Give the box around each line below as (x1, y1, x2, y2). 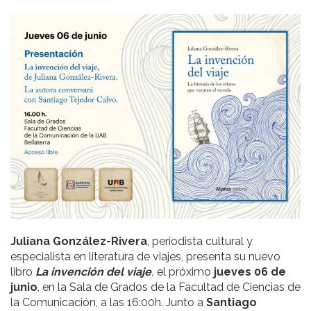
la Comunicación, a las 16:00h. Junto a (10, 295, 206, 309)
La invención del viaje (35, 264, 151, 278)
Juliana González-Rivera (10, 234, 147, 248)
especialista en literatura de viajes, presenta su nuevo (10, 249, 280, 263)
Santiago (206, 295, 257, 309)
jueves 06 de (214, 264, 286, 278)
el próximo (157, 264, 214, 278)
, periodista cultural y (147, 234, 253, 248)
